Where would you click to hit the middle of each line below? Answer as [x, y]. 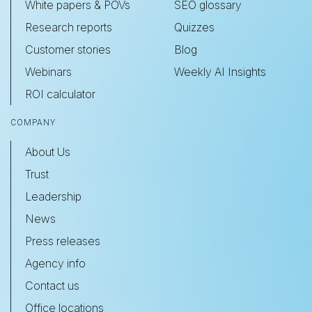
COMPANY [33, 122]
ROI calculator [60, 94]
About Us [48, 151]
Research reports [69, 27]
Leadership [53, 196]
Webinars [48, 71]
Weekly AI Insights [220, 71]
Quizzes [194, 27]
